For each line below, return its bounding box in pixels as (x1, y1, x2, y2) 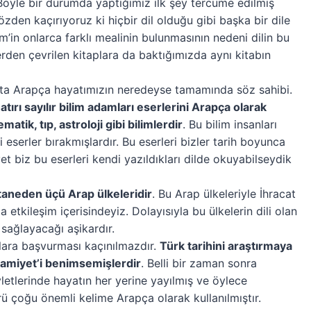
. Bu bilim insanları (183, 117, 277, 131)
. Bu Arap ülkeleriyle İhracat (152, 186, 296, 201)
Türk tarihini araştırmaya (160, 238, 292, 253)
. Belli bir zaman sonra (141, 255, 257, 270)
